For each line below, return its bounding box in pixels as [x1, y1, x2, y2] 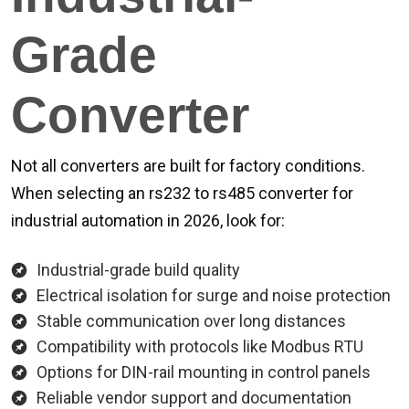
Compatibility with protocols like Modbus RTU [37, 337, 363, 356]
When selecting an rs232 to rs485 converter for [11, 184, 353, 203]
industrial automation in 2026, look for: [11, 211, 285, 230]
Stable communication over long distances [37, 311, 346, 330]
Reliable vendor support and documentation [37, 388, 351, 407]
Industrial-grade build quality [37, 260, 240, 279]
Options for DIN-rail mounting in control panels [37, 362, 371, 382]
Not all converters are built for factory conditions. [11, 156, 365, 175]
